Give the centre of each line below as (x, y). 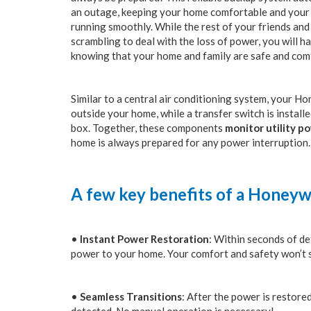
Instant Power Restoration (144, 239)
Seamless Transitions (131, 296)
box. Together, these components (148, 128)
